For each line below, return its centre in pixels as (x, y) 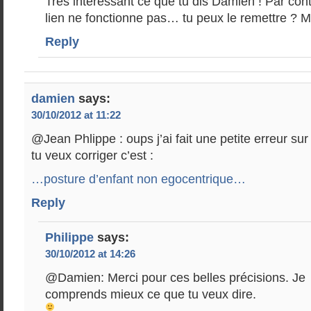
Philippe (69, 237)
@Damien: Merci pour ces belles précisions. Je (175, 278)
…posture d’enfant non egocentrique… (138, 179)
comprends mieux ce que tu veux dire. (151, 294)
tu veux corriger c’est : (92, 155)
